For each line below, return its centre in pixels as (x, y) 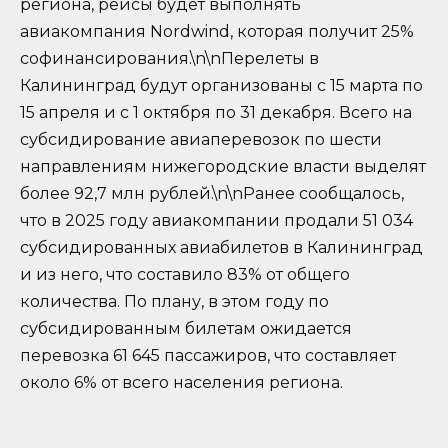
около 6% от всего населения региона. (181, 383)
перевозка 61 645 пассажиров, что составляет (208, 356)
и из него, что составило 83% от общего (185, 275)
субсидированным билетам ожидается (186, 329)
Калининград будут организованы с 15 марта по (221, 86)
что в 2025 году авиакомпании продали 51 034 (216, 221)
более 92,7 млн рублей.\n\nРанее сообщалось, (212, 194)
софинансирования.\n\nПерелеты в (169, 59)
